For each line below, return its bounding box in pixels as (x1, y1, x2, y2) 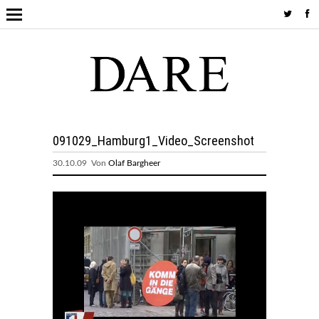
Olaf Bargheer (108, 158, 160, 167)
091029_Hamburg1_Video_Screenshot (53, 132, 254, 148)
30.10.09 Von (53, 158, 108, 167)
